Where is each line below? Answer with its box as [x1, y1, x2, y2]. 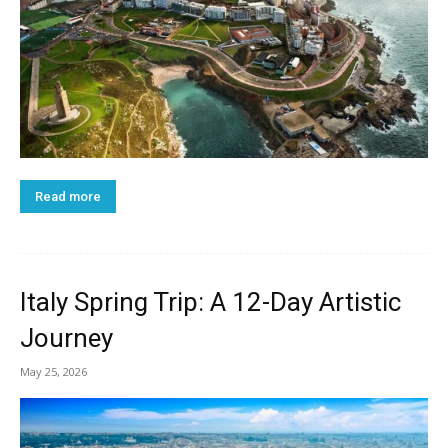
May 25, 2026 [20, 363, 87, 379]
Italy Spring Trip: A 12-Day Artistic [20, 286, 401, 317]
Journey [20, 322, 113, 353]
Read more [35, 188, 101, 204]
